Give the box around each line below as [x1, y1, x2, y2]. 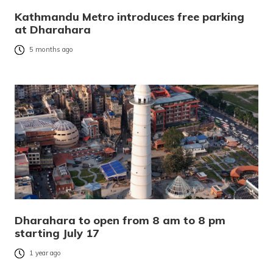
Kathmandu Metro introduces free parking [15, 9, 244, 24]
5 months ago [29, 45, 73, 54]
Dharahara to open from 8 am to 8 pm [15, 213, 225, 227]
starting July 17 [15, 225, 99, 240]
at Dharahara [15, 22, 91, 37]
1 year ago [29, 249, 61, 258]
